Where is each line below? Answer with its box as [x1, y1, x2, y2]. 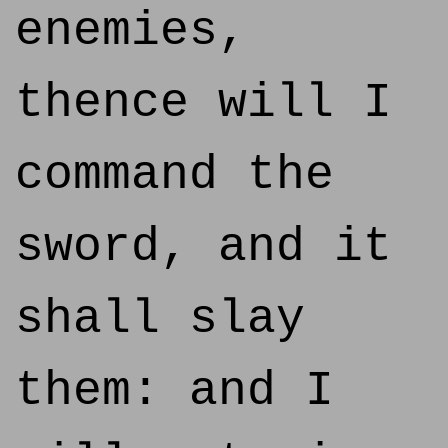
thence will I [15, 76, 392, 130]
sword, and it [15, 220, 392, 274]
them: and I [15, 364, 334, 418]
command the [15, 148, 334, 202]
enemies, [15, 4, 247, 58]
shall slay [15, 292, 305, 346]
